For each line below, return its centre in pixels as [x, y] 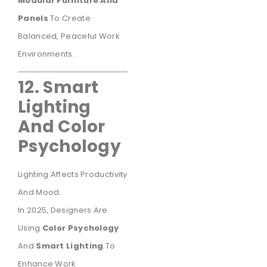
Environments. [46, 54]
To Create [69, 18]
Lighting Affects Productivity [73, 175]
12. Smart [58, 88]
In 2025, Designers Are [63, 210]
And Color [62, 127]
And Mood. [40, 193]
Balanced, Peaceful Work [69, 36]
